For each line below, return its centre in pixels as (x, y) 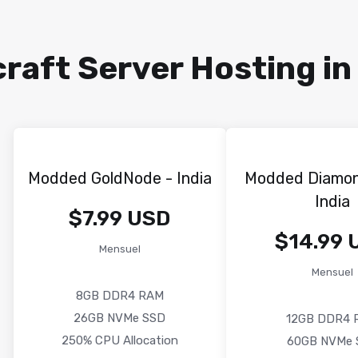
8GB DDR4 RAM (119, 296)
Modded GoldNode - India (119, 178)
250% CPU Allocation (119, 340)
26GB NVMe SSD (120, 318)
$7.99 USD (120, 219)
